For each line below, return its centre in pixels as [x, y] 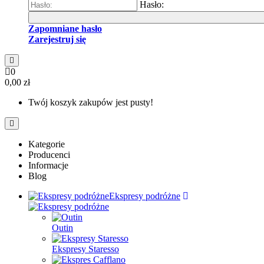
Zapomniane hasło [65, 29]
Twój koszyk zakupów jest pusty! [91, 102]
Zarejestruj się [57, 39]
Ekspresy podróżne [145, 196]
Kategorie [47, 144]
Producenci [49, 155]
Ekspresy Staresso [85, 249]
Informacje [48, 165]
